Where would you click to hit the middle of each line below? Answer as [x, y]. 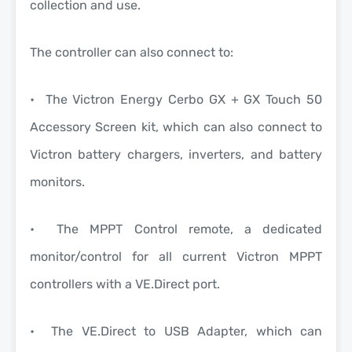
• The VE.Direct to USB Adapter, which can [176, 331]
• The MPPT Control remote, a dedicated [176, 229]
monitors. [57, 181]
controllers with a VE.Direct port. [125, 284]
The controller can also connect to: [132, 52]
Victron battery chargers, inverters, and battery [176, 154]
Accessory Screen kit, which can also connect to [176, 126]
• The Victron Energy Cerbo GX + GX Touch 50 [176, 99]
